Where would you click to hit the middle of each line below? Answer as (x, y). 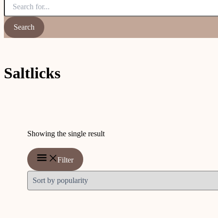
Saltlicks (32, 73)
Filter (65, 160)
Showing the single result (66, 133)
